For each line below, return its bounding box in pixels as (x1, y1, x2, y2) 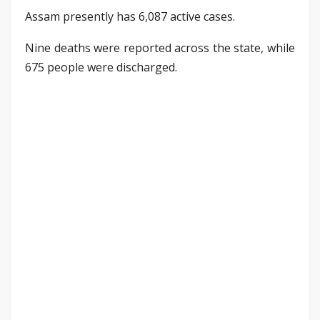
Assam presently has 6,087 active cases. (25, 8, 235, 24)
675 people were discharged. (25, 59, 177, 75)
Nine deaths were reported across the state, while (25, 39, 295, 56)
